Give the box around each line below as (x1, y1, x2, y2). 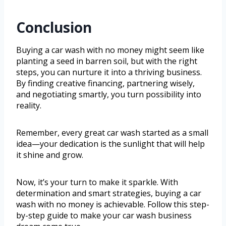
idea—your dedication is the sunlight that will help (16, 138, 205, 150)
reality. (16, 100, 41, 111)
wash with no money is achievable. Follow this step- (16, 199, 209, 210)
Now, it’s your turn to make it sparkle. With (16, 177, 178, 188)
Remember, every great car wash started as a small (16, 127, 208, 139)
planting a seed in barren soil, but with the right (16, 55, 197, 67)
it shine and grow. (16, 149, 83, 161)
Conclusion (16, 18, 92, 37)
